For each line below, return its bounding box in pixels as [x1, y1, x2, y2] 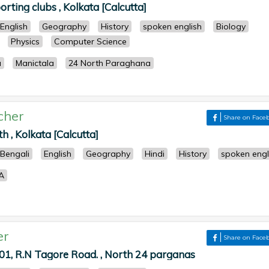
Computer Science [54, 36, 127, 47]
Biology [216, 21, 246, 32]
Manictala [16, 58, 54, 68]
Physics [11, 36, 40, 47]
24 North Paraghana [68, 58, 151, 68]
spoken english [143, 21, 202, 32]
